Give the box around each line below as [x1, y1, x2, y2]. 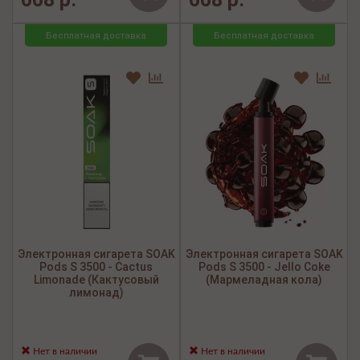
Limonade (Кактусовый [33, 273, 159, 287]
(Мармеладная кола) [206, 273, 322, 287]
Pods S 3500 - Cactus [39, 260, 153, 274]
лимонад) [68, 286, 124, 300]
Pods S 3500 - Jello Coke [198, 260, 330, 274]
